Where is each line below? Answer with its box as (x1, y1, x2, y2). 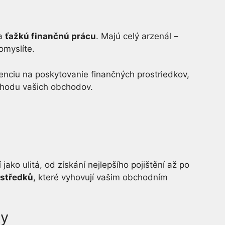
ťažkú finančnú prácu (5, 31, 96, 41)
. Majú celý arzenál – (96, 31, 178, 41)
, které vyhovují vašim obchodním (33, 172, 168, 182)
